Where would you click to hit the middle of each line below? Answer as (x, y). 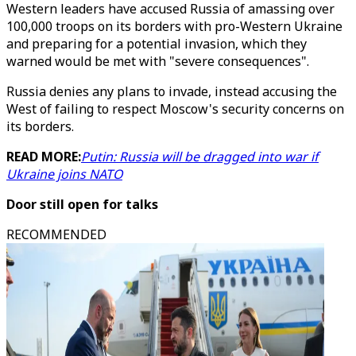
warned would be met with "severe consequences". (158, 61)
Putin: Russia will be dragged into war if (200, 157)
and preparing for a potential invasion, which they (157, 44)
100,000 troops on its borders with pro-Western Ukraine (174, 26)
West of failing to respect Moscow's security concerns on (175, 109)
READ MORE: (44, 157)
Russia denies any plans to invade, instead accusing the (172, 91)
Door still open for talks (82, 204)
